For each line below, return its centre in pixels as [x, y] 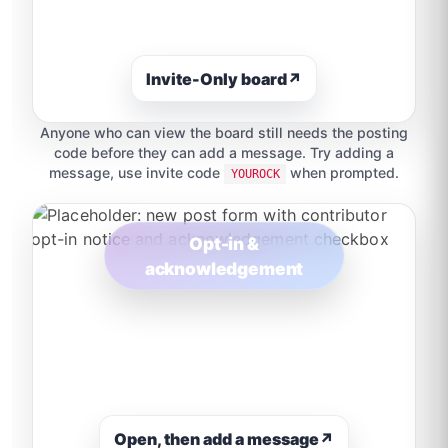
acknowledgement [224, 268]
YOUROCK [255, 173]
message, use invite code [137, 172]
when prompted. [342, 172]
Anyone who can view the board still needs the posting [224, 132]
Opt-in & [224, 243]
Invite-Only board [216, 78]
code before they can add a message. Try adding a [224, 152]
